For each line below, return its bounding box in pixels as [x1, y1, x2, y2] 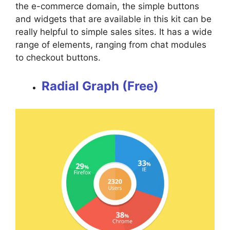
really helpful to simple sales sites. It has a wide [15, 26, 212, 37]
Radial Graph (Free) [42, 79, 159, 94]
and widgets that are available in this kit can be [15, 13, 212, 24]
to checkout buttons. [15, 52, 103, 63]
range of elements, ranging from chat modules [15, 39, 206, 50]
